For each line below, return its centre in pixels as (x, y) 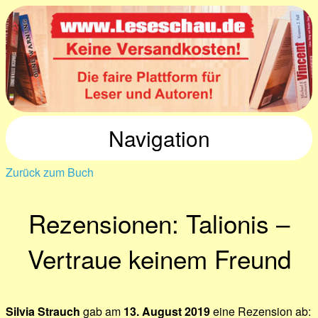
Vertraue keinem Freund (159, 258)
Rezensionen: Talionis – (159, 223)
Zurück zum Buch (50, 172)
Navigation (159, 138)
